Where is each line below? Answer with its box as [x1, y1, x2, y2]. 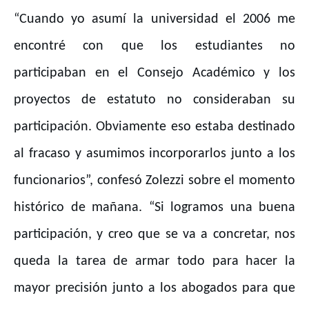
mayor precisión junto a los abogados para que [14, 281, 295, 296]
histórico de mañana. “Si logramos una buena [14, 201, 295, 215]
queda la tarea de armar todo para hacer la [14, 255, 295, 269]
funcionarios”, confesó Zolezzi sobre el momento [14, 174, 295, 188]
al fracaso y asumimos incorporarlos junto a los [14, 147, 295, 161]
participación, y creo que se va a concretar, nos [14, 228, 295, 242]
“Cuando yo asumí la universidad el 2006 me [14, 12, 295, 27]
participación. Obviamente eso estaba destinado [14, 120, 295, 134]
